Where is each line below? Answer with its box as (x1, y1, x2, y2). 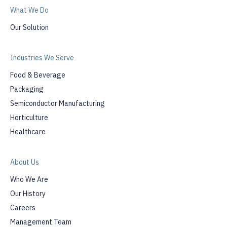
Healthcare (10, 127, 46, 136)
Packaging (10, 85, 44, 94)
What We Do (10, 6, 49, 15)
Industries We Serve (10, 53, 74, 62)
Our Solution (10, 23, 49, 32)
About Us (10, 158, 39, 167)
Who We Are (10, 175, 48, 184)
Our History (10, 189, 46, 198)
